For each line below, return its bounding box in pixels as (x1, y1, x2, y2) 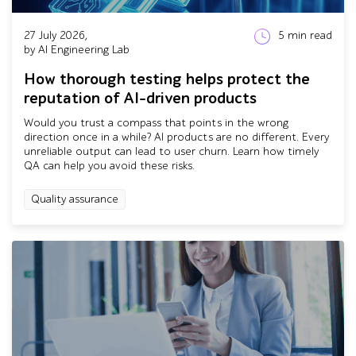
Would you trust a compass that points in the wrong (24, 116, 288, 130)
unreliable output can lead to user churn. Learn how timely (24, 145, 319, 158)
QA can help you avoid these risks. (24, 159, 195, 172)
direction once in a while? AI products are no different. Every (24, 130, 329, 144)
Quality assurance (31, 192, 118, 206)
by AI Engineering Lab (24, 43, 130, 56)
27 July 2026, (24, 29, 87, 42)
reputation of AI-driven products (24, 89, 257, 108)
